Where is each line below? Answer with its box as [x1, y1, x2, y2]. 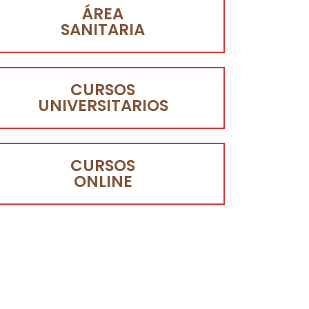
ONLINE [73, 170, 132, 193]
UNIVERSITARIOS [37, 94, 168, 117]
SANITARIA [61, 19, 146, 41]
